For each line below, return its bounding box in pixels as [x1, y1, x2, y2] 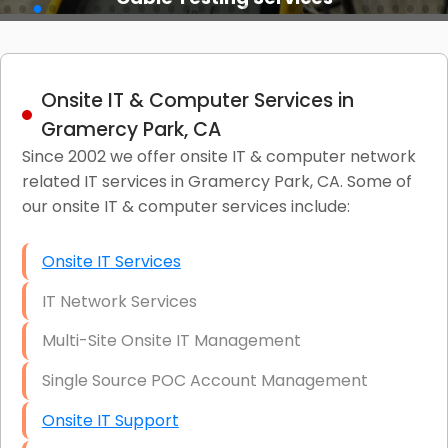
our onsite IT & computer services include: [21, 194, 350, 218]
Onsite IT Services [41, 249, 181, 273]
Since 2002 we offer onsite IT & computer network [21, 144, 416, 168]
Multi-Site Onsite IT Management [41, 329, 301, 353]
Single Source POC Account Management [41, 369, 368, 393]
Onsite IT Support [41, 409, 179, 433]
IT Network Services [41, 289, 197, 313]
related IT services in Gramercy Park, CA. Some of [21, 169, 412, 193]
